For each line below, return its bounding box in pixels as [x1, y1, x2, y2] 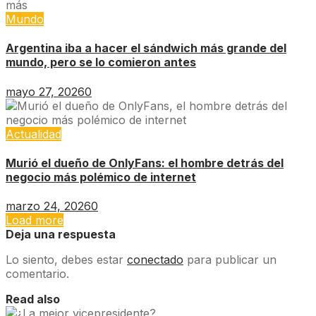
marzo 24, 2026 [6, 199, 91, 214]
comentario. [6, 267, 69, 281]
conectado [127, 253, 183, 267]
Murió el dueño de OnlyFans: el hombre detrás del [6, 155, 284, 170]
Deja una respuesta [6, 227, 116, 242]
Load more [6, 213, 63, 228]
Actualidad [6, 126, 61, 141]
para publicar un [183, 253, 276, 267]
